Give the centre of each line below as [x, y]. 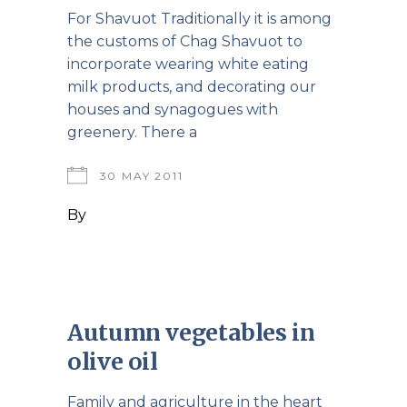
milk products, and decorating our [192, 86]
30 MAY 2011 [141, 175]
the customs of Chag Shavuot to [185, 41]
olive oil [113, 361]
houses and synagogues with [173, 109]
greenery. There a [132, 132]
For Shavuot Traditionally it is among [199, 18]
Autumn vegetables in [191, 332]
